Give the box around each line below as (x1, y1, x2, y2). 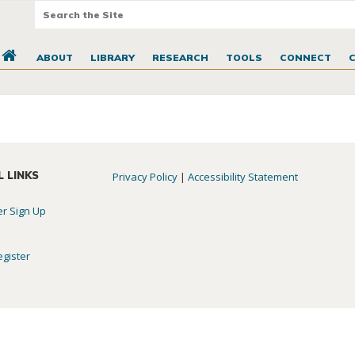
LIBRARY (90, 52, 135, 64)
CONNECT (279, 52, 331, 64)
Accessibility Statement (188, 170, 299, 185)
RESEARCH (151, 52, 208, 64)
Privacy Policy (113, 170, 178, 185)
